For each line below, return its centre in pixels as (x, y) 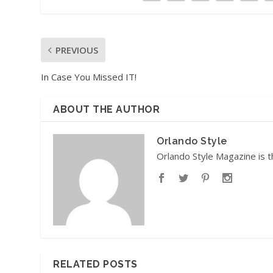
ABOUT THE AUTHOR (107, 109)
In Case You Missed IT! (89, 76)
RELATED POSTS (95, 264)
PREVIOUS (77, 50)
